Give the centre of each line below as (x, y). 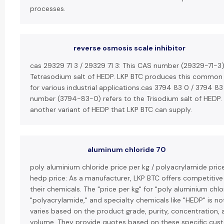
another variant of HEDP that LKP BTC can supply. (111, 109)
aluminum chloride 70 (127, 149)
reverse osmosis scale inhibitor (129, 48)
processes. (48, 8)
